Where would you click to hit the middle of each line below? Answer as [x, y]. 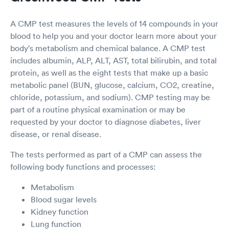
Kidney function [60, 212]
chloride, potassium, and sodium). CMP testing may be [110, 97]
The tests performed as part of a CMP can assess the [106, 155]
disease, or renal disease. [56, 134]
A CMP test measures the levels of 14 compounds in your [114, 24]
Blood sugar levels [64, 200]
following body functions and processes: [83, 167]
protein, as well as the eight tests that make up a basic [109, 73]
